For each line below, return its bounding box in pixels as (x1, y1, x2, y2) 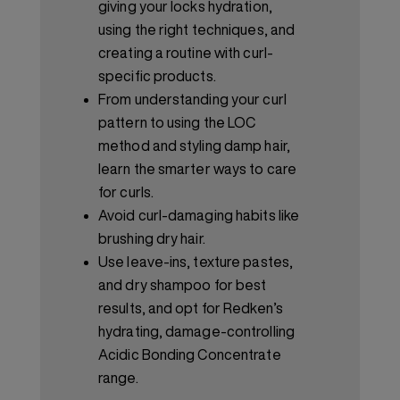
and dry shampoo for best (98, 278, 267, 293)
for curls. (98, 185, 154, 200)
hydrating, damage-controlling (98, 324, 295, 339)
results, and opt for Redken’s (98, 301, 283, 316)
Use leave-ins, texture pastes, (98, 254, 294, 270)
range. (98, 371, 138, 386)
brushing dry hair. (98, 231, 205, 246)
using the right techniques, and (98, 22, 296, 37)
